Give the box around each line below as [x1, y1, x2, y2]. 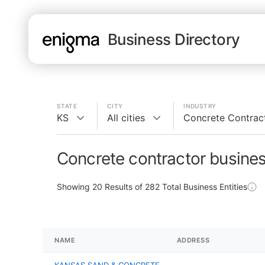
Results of [102, 182, 145, 192]
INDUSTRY [183, 102, 216, 109]
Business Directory [108, 30, 240, 49]
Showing [57, 182, 92, 192]
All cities [107, 112, 145, 124]
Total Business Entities [160, 182, 247, 192]
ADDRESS [176, 236, 210, 244]
